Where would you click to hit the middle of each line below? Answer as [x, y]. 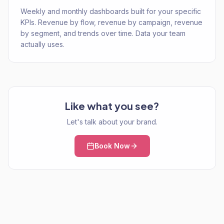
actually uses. [42, 44]
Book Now [112, 146]
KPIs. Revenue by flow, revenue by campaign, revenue [111, 22]
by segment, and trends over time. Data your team [103, 33]
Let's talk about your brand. [112, 122]
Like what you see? [112, 106]
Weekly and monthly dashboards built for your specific [111, 11]
